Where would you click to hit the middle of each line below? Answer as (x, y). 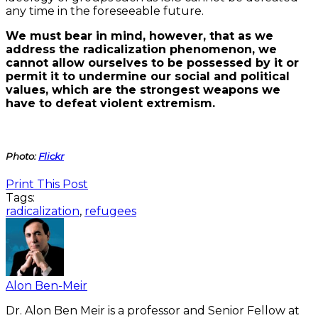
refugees (110, 211)
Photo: (22, 156)
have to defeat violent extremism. (110, 103)
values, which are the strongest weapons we (143, 89)
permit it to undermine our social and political (148, 76)
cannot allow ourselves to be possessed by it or (152, 62)
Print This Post (47, 184)
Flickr (51, 156)
